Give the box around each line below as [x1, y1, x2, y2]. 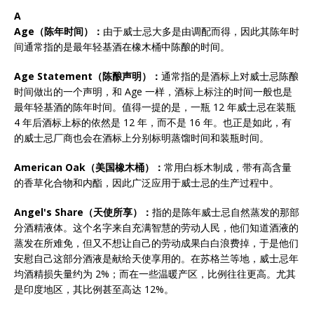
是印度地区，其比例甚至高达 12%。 [14, 282, 174, 296]
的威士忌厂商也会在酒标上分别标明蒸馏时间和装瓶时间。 [14, 131, 269, 144]
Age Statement [14, 69, 93, 83]
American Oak [14, 161, 86, 174]
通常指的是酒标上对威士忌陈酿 [161, 69, 299, 83]
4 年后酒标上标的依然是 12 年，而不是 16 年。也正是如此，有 [14, 116, 292, 129]
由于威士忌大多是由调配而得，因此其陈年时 [103, 25, 299, 38]
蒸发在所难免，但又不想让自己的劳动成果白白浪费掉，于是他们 [14, 236, 299, 250]
